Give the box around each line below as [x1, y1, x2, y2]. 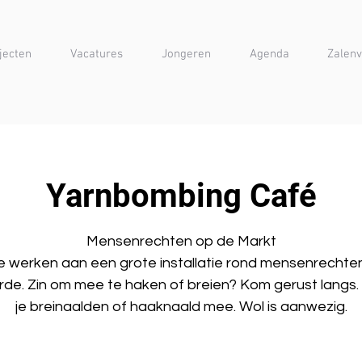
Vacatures [70, 47, 123, 61]
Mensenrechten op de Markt [86, 234, 276, 249]
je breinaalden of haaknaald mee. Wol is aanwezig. [15, 299, 347, 314]
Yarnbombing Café [45, 177, 317, 215]
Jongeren [162, 47, 211, 61]
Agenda [249, 47, 289, 61]
